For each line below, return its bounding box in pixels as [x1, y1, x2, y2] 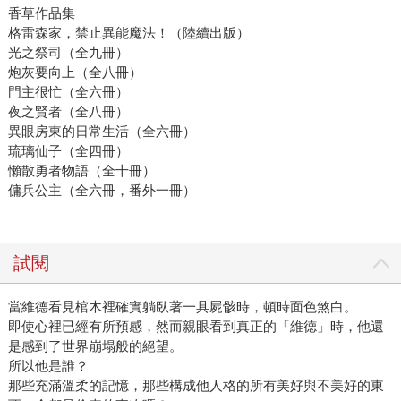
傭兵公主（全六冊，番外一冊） [7, 183, 196, 199]
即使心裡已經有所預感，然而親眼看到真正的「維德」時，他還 [7, 319, 384, 335]
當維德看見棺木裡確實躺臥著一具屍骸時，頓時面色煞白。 [7, 299, 357, 315]
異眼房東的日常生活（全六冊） [7, 124, 196, 140]
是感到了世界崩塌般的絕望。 [7, 338, 183, 354]
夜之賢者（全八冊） [7, 104, 129, 120]
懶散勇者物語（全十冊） [7, 163, 156, 179]
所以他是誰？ [7, 358, 89, 374]
